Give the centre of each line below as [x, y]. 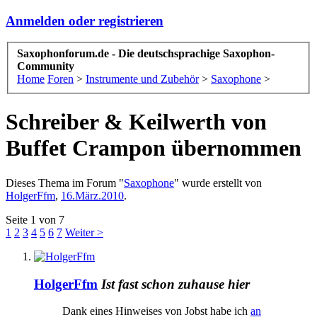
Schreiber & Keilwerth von [136, 122]
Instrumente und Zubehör [142, 79]
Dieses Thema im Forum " [65, 183]
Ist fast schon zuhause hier [175, 284]
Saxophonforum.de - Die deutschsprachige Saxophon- [146, 54]
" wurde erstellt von [218, 183]
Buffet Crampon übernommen [154, 148]
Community [46, 67]
